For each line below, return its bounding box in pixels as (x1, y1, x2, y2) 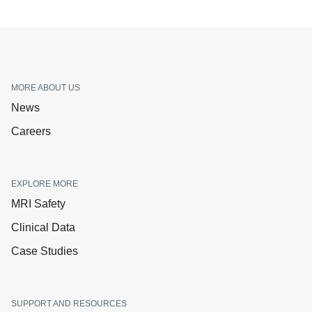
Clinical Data (11, 221, 75, 233)
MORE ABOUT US (11, 82, 80, 93)
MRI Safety (11, 197, 65, 210)
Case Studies (11, 244, 78, 257)
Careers (11, 125, 51, 137)
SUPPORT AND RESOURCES (11, 298, 127, 309)
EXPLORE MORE (11, 178, 78, 189)
